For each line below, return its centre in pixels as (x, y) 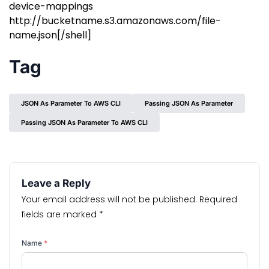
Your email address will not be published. (109, 199)
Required (218, 199)
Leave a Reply (56, 183)
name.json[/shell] (50, 35)
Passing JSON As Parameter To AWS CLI (84, 122)
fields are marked (60, 214)
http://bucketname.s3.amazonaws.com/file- (115, 21)
